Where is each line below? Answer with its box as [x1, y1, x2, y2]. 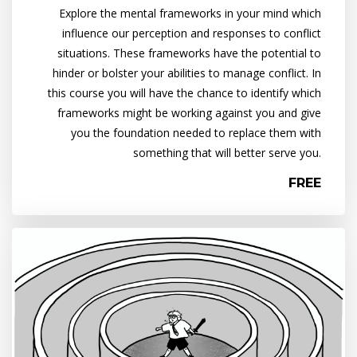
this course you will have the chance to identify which [48, 84, 321, 100]
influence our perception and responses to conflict [62, 25, 321, 41]
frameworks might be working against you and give [57, 104, 321, 120]
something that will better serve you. [133, 144, 321, 160]
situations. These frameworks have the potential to [57, 45, 321, 61]
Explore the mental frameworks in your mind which [59, 5, 321, 21]
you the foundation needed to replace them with [71, 124, 321, 140]
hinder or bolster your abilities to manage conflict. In [53, 65, 321, 80]
